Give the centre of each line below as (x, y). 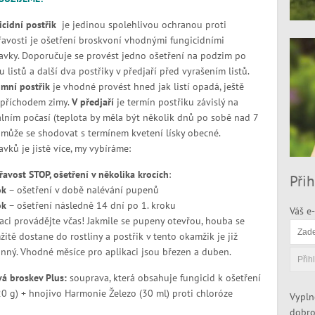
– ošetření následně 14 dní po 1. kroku (91, 205)
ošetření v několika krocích (111, 174)
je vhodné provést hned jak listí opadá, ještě (147, 86)
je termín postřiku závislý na (176, 102)
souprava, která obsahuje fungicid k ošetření (165, 278)
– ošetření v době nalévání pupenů (82, 190)
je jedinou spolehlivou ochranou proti (144, 25)
